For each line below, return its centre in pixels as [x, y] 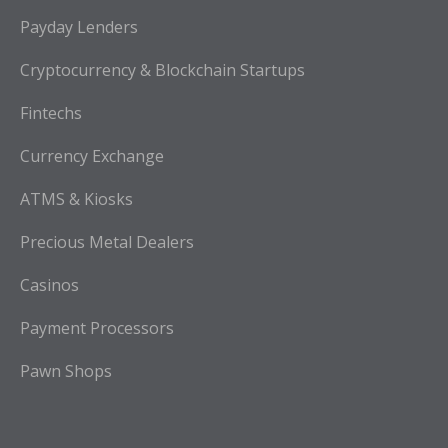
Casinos [49, 284]
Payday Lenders [79, 26]
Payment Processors [97, 327]
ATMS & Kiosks [76, 198]
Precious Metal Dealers [107, 241]
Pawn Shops [66, 370]
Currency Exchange [92, 155]
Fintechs [51, 112]
